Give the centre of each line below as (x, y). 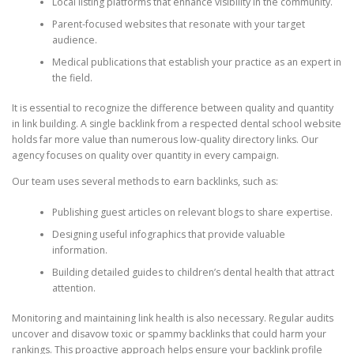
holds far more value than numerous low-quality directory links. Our (165, 140)
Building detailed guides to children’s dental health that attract (193, 272)
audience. (74, 40)
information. (79, 250)
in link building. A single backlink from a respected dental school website (177, 124)
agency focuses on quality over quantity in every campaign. (145, 156)
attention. (73, 288)
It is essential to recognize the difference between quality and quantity (173, 108)
